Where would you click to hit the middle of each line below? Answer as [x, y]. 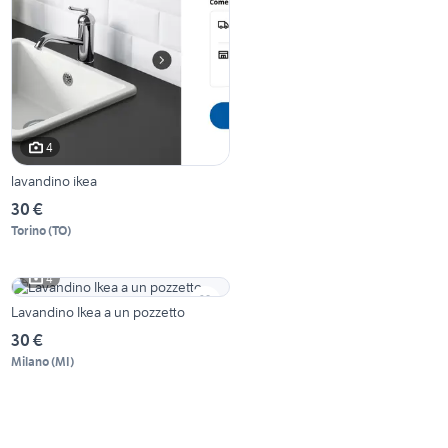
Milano [30, 362]
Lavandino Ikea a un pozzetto [98, 312]
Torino [29, 231]
